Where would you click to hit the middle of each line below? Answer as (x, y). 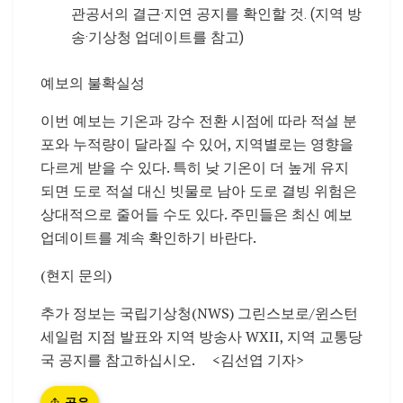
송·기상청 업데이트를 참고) (160, 37)
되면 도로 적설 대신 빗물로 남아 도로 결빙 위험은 (199, 190)
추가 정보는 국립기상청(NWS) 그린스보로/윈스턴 (199, 313)
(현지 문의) (76, 275)
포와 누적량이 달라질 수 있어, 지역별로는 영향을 (197, 143)
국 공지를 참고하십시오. (119, 359)
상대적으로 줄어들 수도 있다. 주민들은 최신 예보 (197, 214)
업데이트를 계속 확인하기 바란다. (148, 237)
